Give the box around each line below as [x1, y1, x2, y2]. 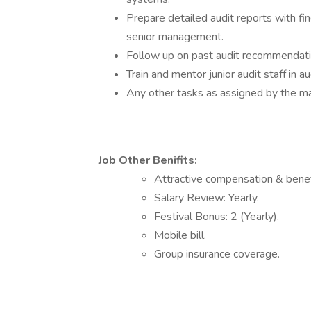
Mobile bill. [154, 228, 206, 243]
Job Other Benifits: [99, 153, 197, 168]
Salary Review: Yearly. [154, 190, 259, 205]
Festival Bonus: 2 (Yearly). [154, 209, 279, 224]
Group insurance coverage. [154, 246, 280, 262]
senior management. [126, 29, 224, 44]
